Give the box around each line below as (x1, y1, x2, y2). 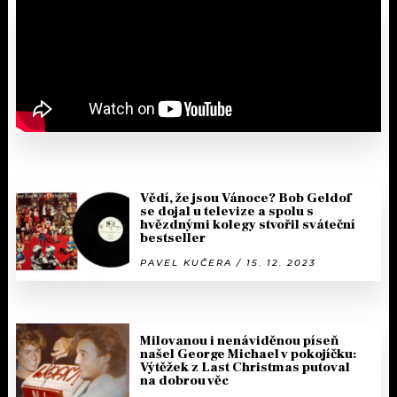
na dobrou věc (140, 371, 229, 389)
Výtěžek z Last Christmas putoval (140, 358, 350, 376)
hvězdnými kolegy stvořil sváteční (140, 215, 355, 233)
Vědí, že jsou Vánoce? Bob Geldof (140, 189, 351, 206)
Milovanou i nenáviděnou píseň (140, 331, 339, 349)
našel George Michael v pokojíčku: (140, 345, 356, 362)
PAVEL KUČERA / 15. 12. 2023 (140, 256, 316, 269)
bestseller (140, 229, 206, 246)
